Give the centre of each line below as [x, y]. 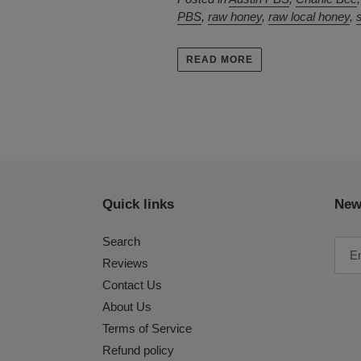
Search [121, 241]
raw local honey [309, 16]
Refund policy [138, 350]
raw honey [235, 16]
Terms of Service [147, 328]
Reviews [125, 263]
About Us [127, 307]
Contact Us [132, 285]
